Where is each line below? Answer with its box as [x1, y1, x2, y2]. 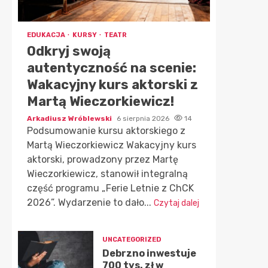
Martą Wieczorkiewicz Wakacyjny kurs [27, 139, 196, 151]
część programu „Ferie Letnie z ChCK [27, 182, 194, 194]
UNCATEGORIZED [102, 236, 161, 243]
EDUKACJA [27, 31, 66, 39]
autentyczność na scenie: [27, 60, 196, 76]
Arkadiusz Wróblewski [27, 114, 114, 123]
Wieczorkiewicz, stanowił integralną [27, 168, 188, 179]
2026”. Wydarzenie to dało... [27, 197, 154, 208]
